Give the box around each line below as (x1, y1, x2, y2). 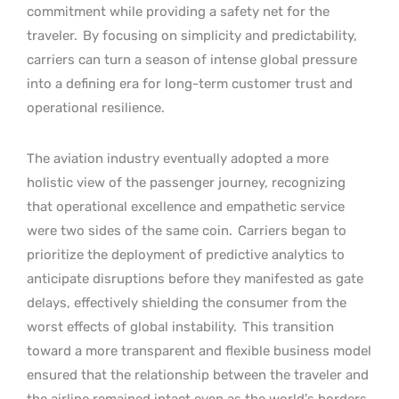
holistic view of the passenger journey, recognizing (27, 174, 346, 191)
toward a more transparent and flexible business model (27, 342, 371, 359)
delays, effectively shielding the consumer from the (27, 294, 346, 311)
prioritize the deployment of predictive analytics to (27, 246, 345, 263)
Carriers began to (238, 222, 346, 239)
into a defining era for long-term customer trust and (27, 75, 353, 92)
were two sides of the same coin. (27, 222, 236, 239)
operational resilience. (27, 99, 165, 116)
